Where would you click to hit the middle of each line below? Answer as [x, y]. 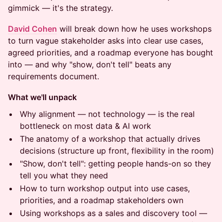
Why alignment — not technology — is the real [107, 114]
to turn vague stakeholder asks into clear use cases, [106, 41]
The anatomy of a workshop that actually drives [110, 139]
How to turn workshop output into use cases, [105, 188]
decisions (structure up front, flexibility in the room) [117, 151]
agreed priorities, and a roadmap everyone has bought [111, 53]
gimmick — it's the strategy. [60, 8]
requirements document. [54, 76]
